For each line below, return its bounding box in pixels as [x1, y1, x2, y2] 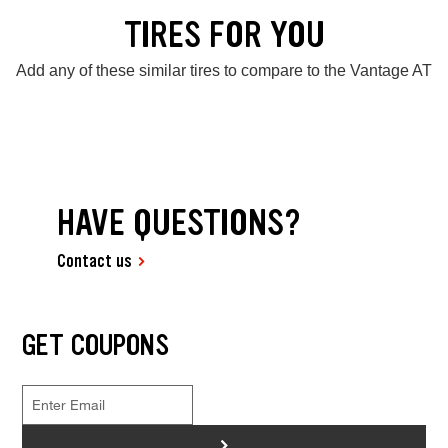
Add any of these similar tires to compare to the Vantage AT [16, 62, 432, 80]
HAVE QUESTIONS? [57, 198, 302, 246]
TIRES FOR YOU [123, 11, 325, 59]
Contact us [57, 248, 133, 273]
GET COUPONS [21, 325, 169, 364]
